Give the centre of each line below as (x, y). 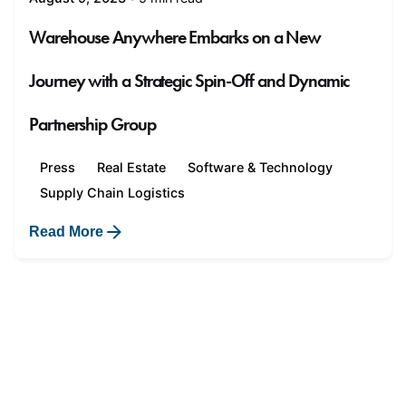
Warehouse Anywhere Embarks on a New (175, 37)
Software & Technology (260, 168)
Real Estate (131, 168)
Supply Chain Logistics (112, 193)
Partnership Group (92, 124)
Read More (66, 231)
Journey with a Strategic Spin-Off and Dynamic (189, 80)
